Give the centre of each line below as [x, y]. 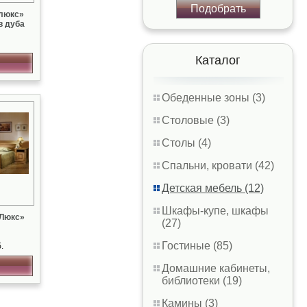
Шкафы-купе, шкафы [215, 211]
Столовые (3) [196, 120]
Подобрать [218, 9]
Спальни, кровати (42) [218, 165]
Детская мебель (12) [213, 188]
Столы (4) [186, 143]
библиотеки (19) [202, 281]
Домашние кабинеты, [216, 268]
